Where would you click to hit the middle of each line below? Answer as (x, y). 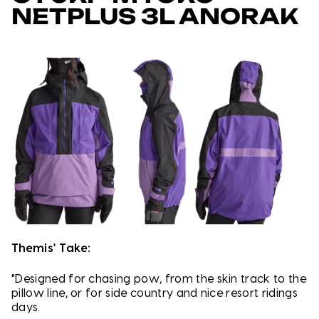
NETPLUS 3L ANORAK (155, 16)
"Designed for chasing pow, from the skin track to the (159, 279)
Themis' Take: (51, 248)
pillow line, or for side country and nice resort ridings (155, 293)
